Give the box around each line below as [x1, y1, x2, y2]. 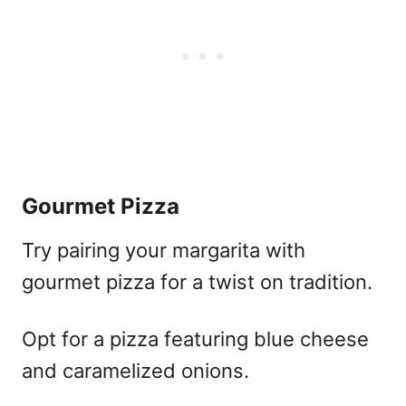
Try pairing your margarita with [22, 237, 305, 262]
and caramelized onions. [22, 358, 249, 382]
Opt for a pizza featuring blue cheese [22, 326, 369, 351]
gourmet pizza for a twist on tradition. [22, 269, 372, 294]
